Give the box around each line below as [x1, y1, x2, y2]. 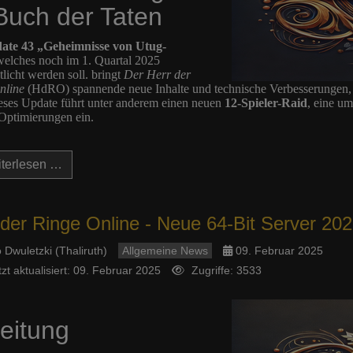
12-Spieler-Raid [224, 96, 307, 110]
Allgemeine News [121, 244, 208, 257]
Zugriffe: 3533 [191, 264, 262, 277]
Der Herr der [123, 68, 191, 81]
